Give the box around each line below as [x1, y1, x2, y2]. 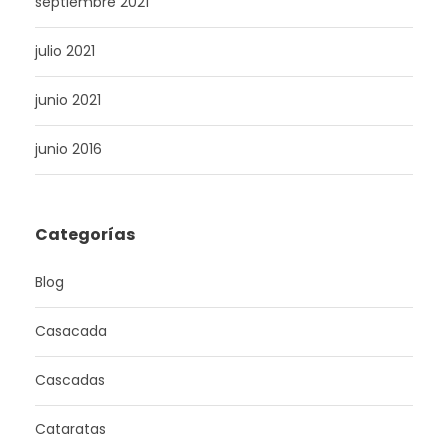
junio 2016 [35, 139, 102, 159]
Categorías [35, 223, 135, 246]
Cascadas [35, 370, 105, 390]
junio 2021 [35, 90, 101, 110]
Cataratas [35, 419, 106, 439]
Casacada [35, 321, 107, 341]
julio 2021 [35, 41, 95, 61]
